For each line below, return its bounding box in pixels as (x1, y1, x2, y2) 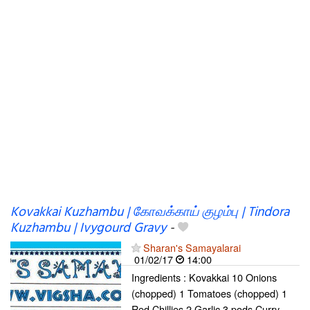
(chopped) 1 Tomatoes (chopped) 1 (131, 286, 287, 300)
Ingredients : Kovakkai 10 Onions (131, 270, 277, 284)
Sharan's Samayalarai (143, 240, 241, 255)
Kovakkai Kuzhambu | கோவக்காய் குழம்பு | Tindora (10, 202, 289, 223)
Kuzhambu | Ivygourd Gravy (10, 218, 166, 239)
